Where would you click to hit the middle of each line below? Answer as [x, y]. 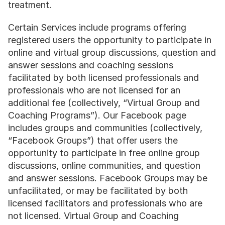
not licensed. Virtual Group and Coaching [93, 216]
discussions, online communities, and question [104, 165]
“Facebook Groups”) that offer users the [93, 140]
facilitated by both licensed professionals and [103, 78]
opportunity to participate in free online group [104, 153]
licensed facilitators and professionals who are [105, 203]
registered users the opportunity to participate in [110, 40]
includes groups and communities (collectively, [105, 128]
